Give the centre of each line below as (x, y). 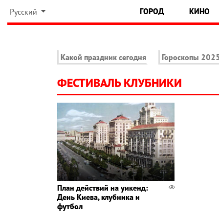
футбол (70, 207)
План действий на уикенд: (103, 188)
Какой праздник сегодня (103, 57)
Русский (24, 12)
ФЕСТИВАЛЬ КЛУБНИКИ (120, 83)
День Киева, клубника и (99, 197)
